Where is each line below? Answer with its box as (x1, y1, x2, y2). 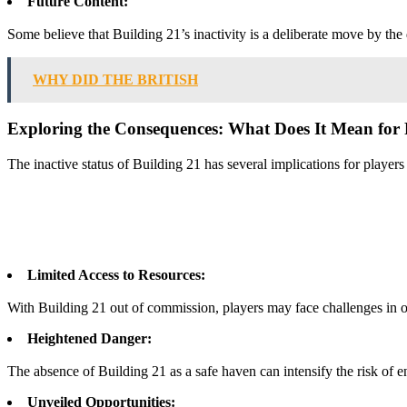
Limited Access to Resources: (27, 266, 205, 283)
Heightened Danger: (27, 330, 152, 346)
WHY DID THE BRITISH (33, 71, 198, 87)
